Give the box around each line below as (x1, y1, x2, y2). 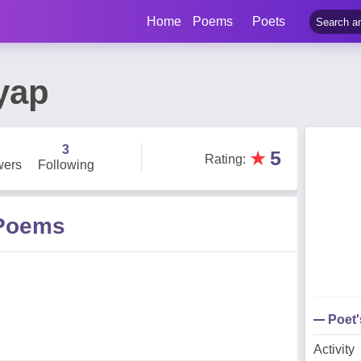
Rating (205, 152, 243, 166)
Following (37, 158, 94, 172)
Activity (313, 342, 355, 356)
